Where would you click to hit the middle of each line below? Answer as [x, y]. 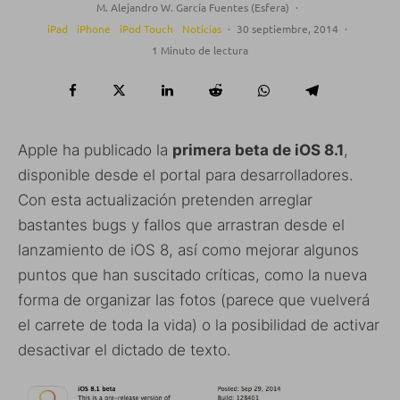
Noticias [201, 29]
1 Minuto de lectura [200, 50]
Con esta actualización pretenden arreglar [165, 200]
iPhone [93, 29]
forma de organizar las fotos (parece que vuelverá [194, 300]
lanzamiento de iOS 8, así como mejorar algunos [188, 250]
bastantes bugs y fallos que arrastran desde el [181, 225]
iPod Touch [146, 29]
